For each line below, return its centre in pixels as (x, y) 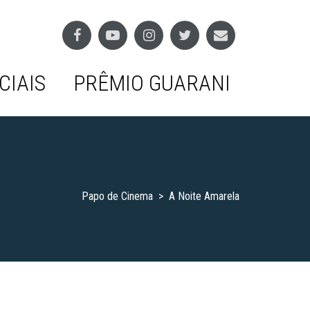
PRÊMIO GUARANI (152, 83)
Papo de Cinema (117, 196)
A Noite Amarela (204, 196)
